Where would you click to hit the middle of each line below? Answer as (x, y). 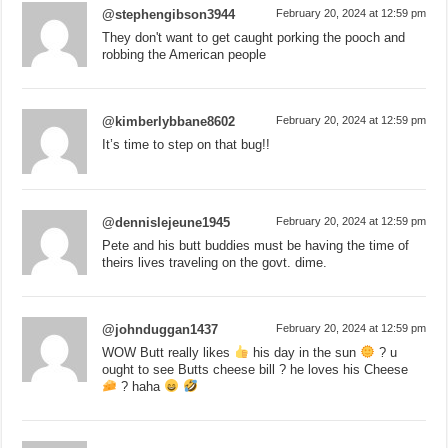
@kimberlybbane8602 (169, 121)
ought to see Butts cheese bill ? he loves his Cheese (255, 369)
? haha (141, 386)
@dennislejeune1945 (166, 222)
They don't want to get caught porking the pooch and (254, 37)
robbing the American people (184, 54)
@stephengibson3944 (169, 14)
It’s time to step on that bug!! (186, 144)
